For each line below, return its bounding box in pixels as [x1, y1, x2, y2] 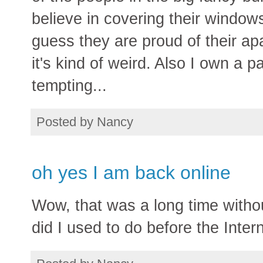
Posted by [36, 114, 97, 129]
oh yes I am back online [32, 161, 231, 183]
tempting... [32, 76, 107, 95]
